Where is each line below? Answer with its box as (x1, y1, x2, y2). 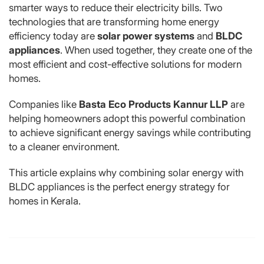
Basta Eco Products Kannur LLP (79, 98, 228, 110)
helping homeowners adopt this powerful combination (9, 112, 245, 124)
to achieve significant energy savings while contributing (9, 126, 251, 138)
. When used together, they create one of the (60, 44, 252, 56)
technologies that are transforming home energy (9, 15, 219, 28)
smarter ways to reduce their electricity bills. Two (9, 1, 223, 14)
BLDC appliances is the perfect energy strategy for (9, 180, 230, 193)
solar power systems (97, 29, 194, 42)
